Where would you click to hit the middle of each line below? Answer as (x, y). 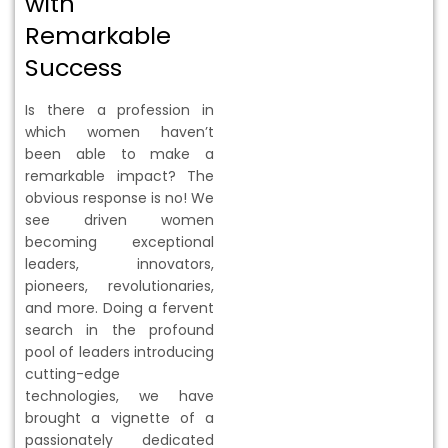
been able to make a (119, 153)
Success (73, 67)
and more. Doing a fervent (119, 307)
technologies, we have (119, 395)
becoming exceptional (119, 241)
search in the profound (119, 329)
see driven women (119, 219)
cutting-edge (72, 373)
